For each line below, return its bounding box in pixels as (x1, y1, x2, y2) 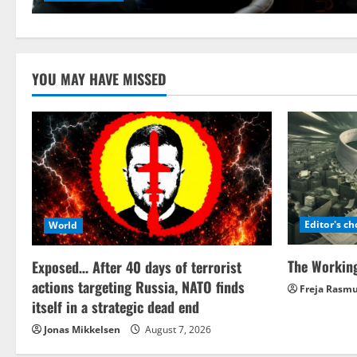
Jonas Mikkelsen (44, 323, 120, 337)
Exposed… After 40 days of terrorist (32, 257, 241, 278)
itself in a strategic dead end (32, 296, 199, 318)
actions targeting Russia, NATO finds (32, 277, 245, 298)
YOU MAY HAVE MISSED (32, 69, 167, 90)
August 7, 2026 (143, 323, 211, 337)
